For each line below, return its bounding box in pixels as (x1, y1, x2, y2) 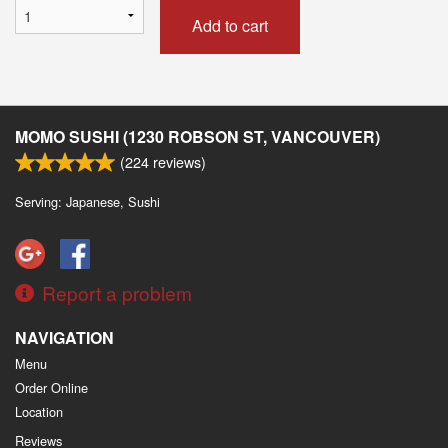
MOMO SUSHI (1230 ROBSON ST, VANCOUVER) (15, 124, 380, 148)
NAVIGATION (15, 325, 114, 349)
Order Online (15, 377, 88, 397)
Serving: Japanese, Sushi (15, 191, 160, 211)
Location (15, 401, 63, 421)
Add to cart (191, 13, 268, 37)
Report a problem (42, 278, 192, 306)
